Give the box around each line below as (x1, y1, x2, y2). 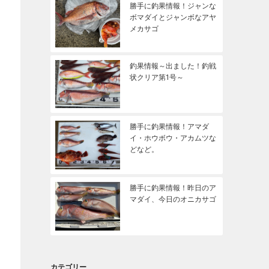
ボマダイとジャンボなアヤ (129, 13, 216, 22)
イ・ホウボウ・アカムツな (129, 133, 216, 142)
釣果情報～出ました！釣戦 (129, 61, 216, 71)
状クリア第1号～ (129, 73, 184, 82)
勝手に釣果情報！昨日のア (129, 183, 216, 193)
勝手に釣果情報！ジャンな (129, 1, 216, 11)
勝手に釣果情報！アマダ (129, 121, 209, 131)
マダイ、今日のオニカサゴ (129, 195, 216, 204)
